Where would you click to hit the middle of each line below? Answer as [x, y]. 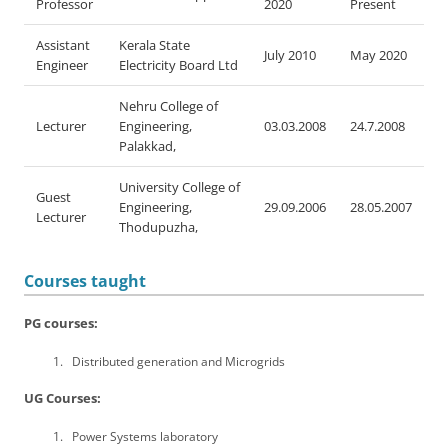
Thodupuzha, [158, 227]
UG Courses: [62, 398]
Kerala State [154, 45]
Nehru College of [168, 106]
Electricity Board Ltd [178, 65]
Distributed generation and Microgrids [178, 361]
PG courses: [61, 323]
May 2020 [378, 55]
